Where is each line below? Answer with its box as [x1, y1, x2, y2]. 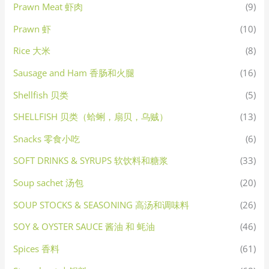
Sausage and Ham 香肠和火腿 [13, 66, 135, 79]
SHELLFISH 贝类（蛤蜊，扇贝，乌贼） [13, 110, 169, 123]
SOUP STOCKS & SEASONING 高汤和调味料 [13, 198, 190, 211]
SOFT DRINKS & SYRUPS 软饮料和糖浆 [13, 154, 169, 167]
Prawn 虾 [13, 22, 52, 35]
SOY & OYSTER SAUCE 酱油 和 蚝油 [13, 220, 156, 233]
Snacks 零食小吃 [13, 132, 80, 145]
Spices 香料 [13, 243, 60, 255]
